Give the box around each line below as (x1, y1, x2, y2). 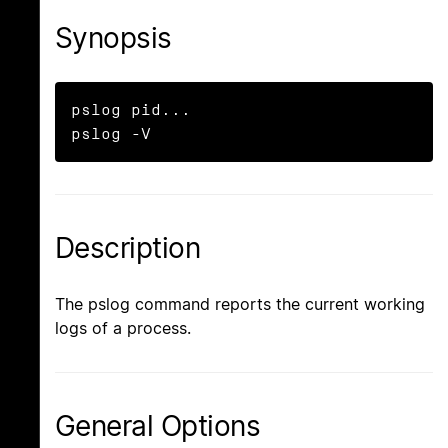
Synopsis (55, 21, 172, 55)
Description (55, 231, 201, 266)
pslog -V (71, 125, 151, 143)
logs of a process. (55, 318, 191, 339)
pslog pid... (71, 101, 191, 119)
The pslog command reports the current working (55, 294, 425, 315)
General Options (55, 409, 261, 444)
